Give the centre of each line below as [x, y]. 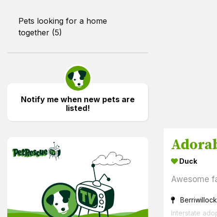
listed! [78, 108]
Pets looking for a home [63, 21]
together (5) [40, 32]
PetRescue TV [48, 148]
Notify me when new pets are [78, 99]
